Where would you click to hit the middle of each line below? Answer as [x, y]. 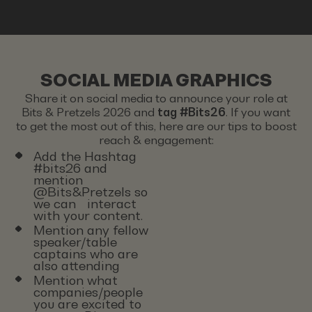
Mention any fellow [91, 230]
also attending [76, 265]
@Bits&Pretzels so [90, 192]
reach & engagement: [156, 140]
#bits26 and [70, 168]
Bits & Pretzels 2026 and [89, 112]
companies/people [88, 292]
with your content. [88, 215]
